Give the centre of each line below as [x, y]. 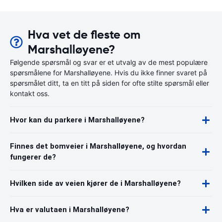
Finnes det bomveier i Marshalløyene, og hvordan [98, 146]
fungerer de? [33, 157]
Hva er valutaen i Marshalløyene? [70, 210]
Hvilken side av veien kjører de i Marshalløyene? [95, 183]
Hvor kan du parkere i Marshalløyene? [77, 120]
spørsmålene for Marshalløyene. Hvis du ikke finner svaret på [109, 73]
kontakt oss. [30, 93]
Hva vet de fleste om [84, 35]
